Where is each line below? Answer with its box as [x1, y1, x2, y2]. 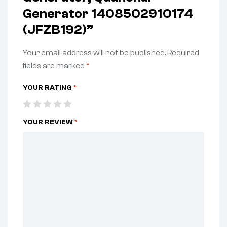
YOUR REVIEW [23, 118, 74, 126]
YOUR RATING [23, 83, 73, 92]
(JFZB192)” [23, 22, 93, 38]
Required [167, 48, 199, 58]
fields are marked [23, 61, 86, 71]
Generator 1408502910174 [23, 6, 193, 22]
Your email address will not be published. [23, 48, 166, 58]
